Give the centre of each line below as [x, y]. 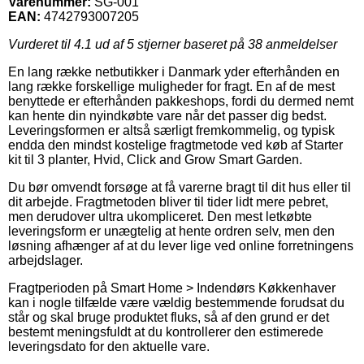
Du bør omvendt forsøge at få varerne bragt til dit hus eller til [180, 187]
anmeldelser [300, 44]
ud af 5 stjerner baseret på [170, 44]
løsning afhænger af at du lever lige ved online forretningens [181, 245]
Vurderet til [41, 44]
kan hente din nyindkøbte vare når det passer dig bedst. [167, 115]
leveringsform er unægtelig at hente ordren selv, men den [171, 231]
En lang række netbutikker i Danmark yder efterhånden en [174, 71]
